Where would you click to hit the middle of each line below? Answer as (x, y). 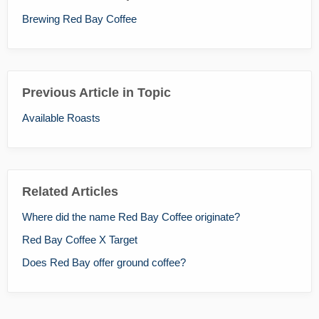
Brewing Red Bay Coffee (79, 19)
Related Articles (70, 191)
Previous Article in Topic (96, 92)
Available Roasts (61, 117)
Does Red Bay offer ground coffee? (104, 262)
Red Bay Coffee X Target (80, 239)
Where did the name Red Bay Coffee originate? (131, 216)
